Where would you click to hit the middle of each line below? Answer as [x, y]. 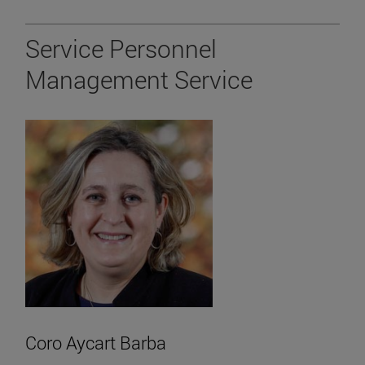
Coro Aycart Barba [96, 343]
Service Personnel [121, 49]
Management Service [139, 80]
